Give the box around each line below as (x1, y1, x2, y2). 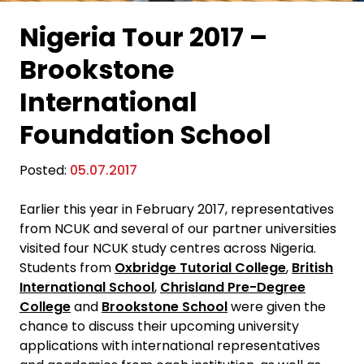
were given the (227, 297, 326, 316)
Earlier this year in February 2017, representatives (19, 200, 334, 219)
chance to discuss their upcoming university (19, 317, 299, 336)
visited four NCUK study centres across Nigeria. (19, 239, 316, 258)
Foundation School (19, 116, 271, 153)
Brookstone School (102, 297, 227, 316)
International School (19, 278, 154, 297)
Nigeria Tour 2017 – (19, 19, 267, 55)
